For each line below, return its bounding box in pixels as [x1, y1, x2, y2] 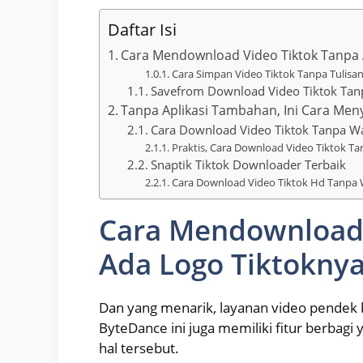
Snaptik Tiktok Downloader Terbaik [151, 156, 347, 173]
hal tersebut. [99, 339, 179, 358]
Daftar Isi [108, 18, 177, 41]
